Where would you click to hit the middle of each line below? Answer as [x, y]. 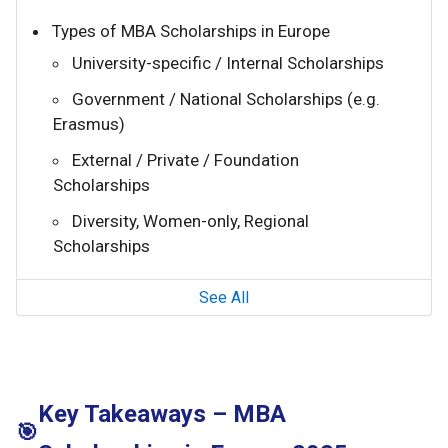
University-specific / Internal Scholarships [228, 63]
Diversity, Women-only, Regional [190, 221]
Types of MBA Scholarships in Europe [191, 31]
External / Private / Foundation [185, 160]
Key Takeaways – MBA [162, 414]
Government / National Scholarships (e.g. [226, 99]
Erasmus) [89, 124]
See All [224, 298]
